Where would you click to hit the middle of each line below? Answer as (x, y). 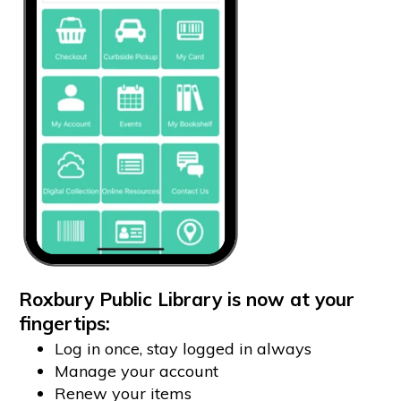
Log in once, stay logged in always (183, 349)
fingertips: (64, 324)
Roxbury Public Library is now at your (186, 299)
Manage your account (136, 371)
